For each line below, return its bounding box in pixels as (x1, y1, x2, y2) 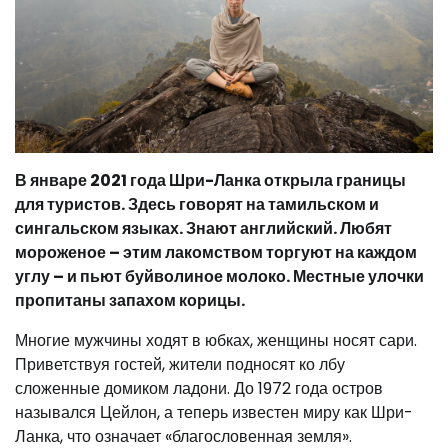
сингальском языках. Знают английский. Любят (15, 217, 392, 241)
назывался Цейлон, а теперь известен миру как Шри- (15, 401, 413, 425)
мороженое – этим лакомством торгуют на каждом (15, 241, 417, 265)
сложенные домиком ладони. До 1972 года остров (15, 377, 383, 401)
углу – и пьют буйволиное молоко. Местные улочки (15, 265, 424, 289)
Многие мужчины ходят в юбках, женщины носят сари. (15, 329, 417, 353)
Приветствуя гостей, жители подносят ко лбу (15, 353, 345, 377)
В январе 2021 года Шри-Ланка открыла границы (15, 169, 406, 193)
